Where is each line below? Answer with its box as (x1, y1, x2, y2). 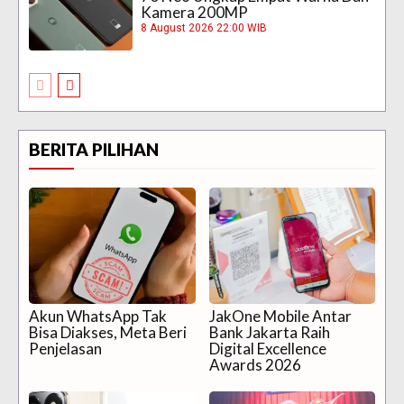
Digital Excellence (208, 338, 326, 358)
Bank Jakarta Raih (208, 322, 330, 342)
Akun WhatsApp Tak (29, 306, 167, 326)
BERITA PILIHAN (29, 138, 159, 160)
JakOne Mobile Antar (208, 306, 352, 326)
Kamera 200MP (141, 3, 249, 23)
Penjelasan (29, 338, 102, 358)
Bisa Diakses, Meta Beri (29, 322, 187, 342)
